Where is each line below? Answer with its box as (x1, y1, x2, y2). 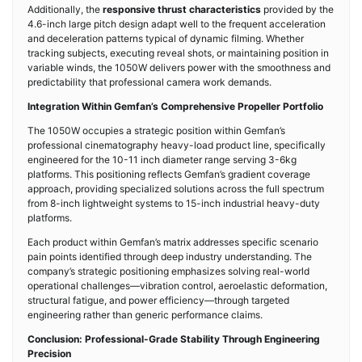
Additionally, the (27, 3, 103, 15)
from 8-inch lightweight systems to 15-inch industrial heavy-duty (27, 197, 320, 209)
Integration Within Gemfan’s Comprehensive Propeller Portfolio (27, 100, 323, 112)
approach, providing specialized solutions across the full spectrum (27, 183, 324, 195)
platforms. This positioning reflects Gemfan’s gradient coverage (27, 168, 310, 180)
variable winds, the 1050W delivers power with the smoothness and (27, 61, 330, 74)
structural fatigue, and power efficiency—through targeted (27, 294, 289, 306)
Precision (27, 347, 71, 360)
